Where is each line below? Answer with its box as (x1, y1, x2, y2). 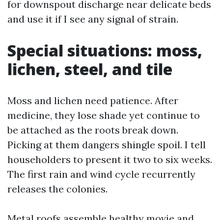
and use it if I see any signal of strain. (7, 13, 178, 25)
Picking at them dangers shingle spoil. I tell (7, 138, 206, 151)
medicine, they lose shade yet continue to (7, 109, 200, 121)
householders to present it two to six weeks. (7, 153, 212, 165)
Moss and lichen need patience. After (7, 94, 178, 107)
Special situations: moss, (7, 40, 202, 61)
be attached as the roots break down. (7, 124, 178, 136)
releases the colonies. (7, 183, 108, 195)
